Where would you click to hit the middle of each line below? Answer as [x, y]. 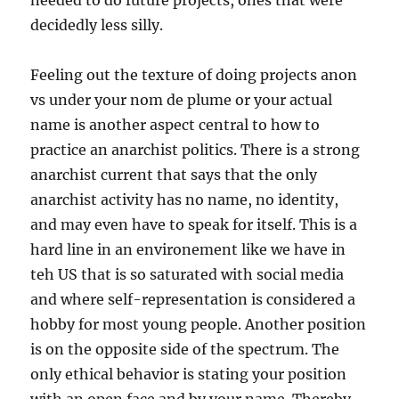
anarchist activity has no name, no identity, [185, 199]
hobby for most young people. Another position [199, 324]
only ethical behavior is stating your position [189, 374]
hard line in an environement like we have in [188, 249]
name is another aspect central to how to [175, 125]
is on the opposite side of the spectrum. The [185, 349]
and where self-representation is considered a [193, 299]
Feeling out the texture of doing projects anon [194, 75]
